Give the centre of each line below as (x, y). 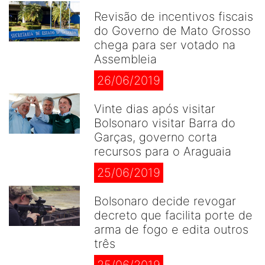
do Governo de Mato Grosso (172, 31)
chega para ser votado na (165, 45)
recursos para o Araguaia (163, 151)
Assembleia (125, 59)
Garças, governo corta (156, 137)
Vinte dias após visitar (155, 109)
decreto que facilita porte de (173, 215)
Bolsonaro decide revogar (165, 201)
